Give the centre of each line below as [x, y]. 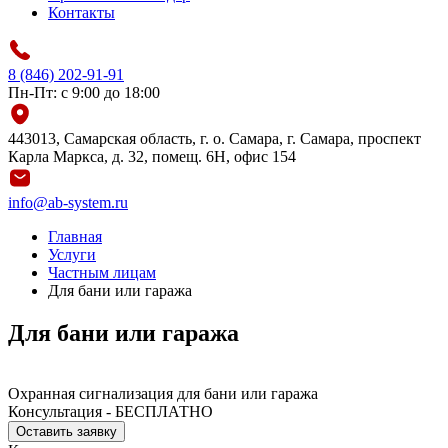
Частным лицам [102, 272]
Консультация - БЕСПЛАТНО [110, 411]
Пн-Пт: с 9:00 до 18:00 [84, 92]
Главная [75, 236]
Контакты [81, 12]
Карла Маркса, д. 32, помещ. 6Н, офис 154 [152, 156]
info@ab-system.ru [68, 202]
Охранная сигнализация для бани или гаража [163, 393]
